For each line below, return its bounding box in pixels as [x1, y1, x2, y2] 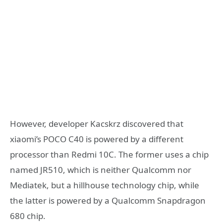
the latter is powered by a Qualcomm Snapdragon [10, 194, 206, 206]
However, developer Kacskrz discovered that [10, 117, 183, 129]
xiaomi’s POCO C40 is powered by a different [10, 133, 183, 145]
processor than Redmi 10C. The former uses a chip [10, 148, 209, 160]
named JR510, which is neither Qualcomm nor [10, 164, 191, 175]
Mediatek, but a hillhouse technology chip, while [10, 179, 199, 191]
